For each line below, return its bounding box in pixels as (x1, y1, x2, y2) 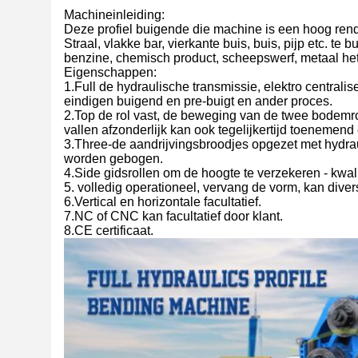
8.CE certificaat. (64, 224, 153, 237)
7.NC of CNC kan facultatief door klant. (64, 209, 283, 223)
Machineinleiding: (64, 8, 165, 22)
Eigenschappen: (64, 66, 157, 79)
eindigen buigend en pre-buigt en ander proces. (64, 94, 332, 108)
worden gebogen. (64, 152, 163, 165)
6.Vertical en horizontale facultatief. (64, 195, 261, 209)
